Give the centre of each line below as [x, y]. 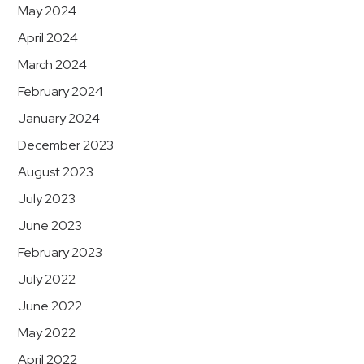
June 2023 [50, 225]
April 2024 [48, 38]
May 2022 [47, 333]
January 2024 [59, 118]
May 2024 [47, 11]
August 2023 [56, 172]
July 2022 [47, 279]
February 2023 [60, 252]
